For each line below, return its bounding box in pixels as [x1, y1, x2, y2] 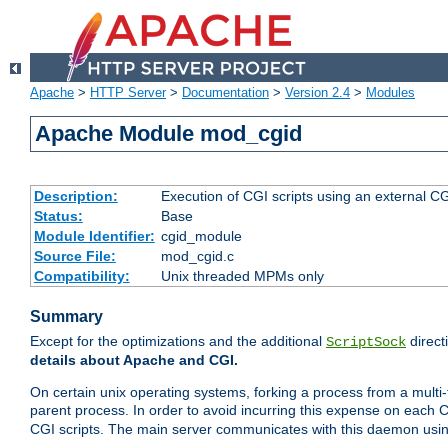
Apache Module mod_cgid [35, 121, 303, 147]
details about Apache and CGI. [30, 352, 238, 369]
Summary [30, 308, 103, 326]
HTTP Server [90, 85, 166, 101]
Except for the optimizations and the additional [30, 333, 326, 350]
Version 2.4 [285, 85, 350, 101]
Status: [33, 208, 83, 225]
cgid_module [160, 228, 242, 245]
